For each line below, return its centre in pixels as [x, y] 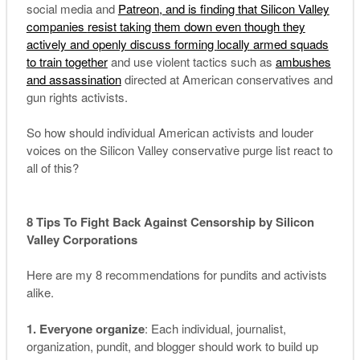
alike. [40, 292]
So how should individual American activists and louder [170, 133]
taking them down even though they [211, 26]
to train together [67, 61]
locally [233, 43]
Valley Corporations [82, 239]
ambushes [303, 61]
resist [102, 26]
